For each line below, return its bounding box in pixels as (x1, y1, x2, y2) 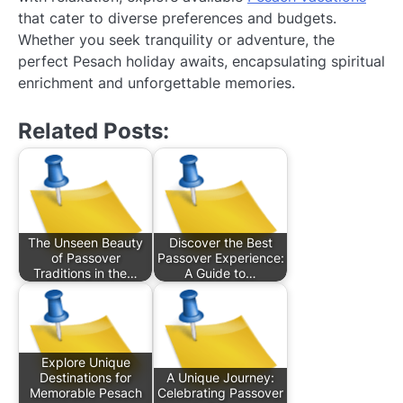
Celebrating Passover (157, 384, 283, 400)
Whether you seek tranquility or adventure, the (18, 31, 335, 49)
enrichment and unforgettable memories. (18, 74, 295, 92)
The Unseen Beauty (28, 234, 143, 250)
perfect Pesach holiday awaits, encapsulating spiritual (18, 52, 385, 70)
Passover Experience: (157, 249, 284, 265)
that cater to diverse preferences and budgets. (18, 9, 336, 27)
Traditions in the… (33, 264, 138, 281)
